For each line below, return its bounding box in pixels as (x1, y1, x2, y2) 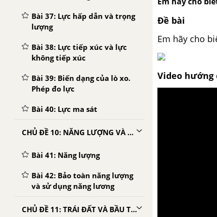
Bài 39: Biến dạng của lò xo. (31, 73, 130, 83)
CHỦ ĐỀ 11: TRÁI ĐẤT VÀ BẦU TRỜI (131, 204, 137, 214)
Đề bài (157, 14, 185, 26)
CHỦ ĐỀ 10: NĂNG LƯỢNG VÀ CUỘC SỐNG (127, 127, 134, 137)
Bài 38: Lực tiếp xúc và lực (31, 42, 127, 52)
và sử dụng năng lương (31, 181, 114, 191)
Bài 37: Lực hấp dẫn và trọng (31, 11, 135, 21)
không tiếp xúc (31, 53, 86, 62)
